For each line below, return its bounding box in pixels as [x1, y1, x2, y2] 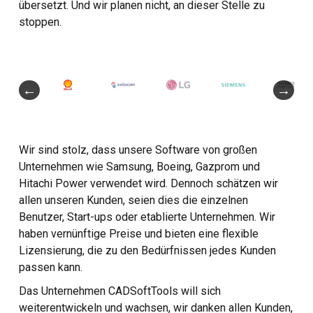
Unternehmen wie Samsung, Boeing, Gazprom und [19, 160, 261, 174]
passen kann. [19, 261, 83, 275]
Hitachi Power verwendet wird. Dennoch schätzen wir [19, 177, 279, 191]
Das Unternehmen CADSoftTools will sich [19, 284, 221, 298]
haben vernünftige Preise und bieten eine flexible [19, 227, 259, 241]
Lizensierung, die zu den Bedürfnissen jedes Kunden [19, 244, 277, 258]
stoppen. [19, 15, 62, 29]
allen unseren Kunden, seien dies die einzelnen [19, 194, 249, 208]
